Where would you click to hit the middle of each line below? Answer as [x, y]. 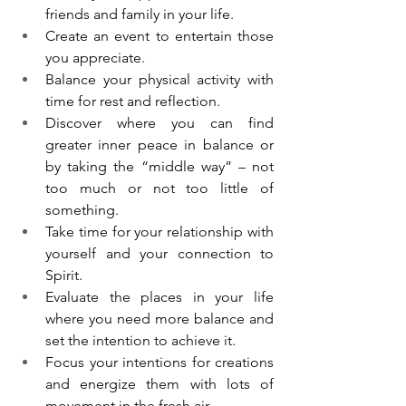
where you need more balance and [159, 319]
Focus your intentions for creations [159, 362]
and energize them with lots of [159, 384]
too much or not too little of [159, 188]
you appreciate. [97, 58]
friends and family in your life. [141, 14]
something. [82, 210]
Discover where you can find [159, 123]
